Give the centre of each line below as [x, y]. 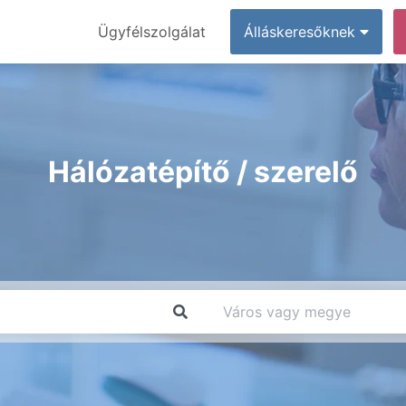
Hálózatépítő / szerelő [203, 172]
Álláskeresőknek [302, 32]
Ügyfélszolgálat [152, 32]
